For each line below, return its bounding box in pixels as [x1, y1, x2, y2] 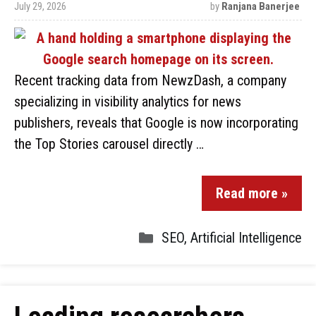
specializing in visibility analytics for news [14, 93, 241, 110]
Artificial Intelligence [190, 229, 302, 246]
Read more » [216, 185, 288, 202]
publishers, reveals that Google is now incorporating [14, 114, 298, 131]
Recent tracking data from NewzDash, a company [14, 72, 286, 89]
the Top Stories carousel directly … [14, 135, 204, 152]
